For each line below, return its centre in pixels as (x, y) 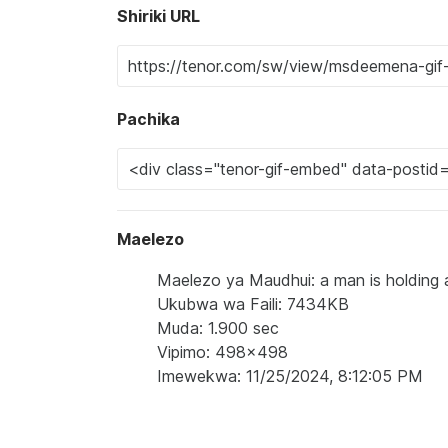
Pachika (148, 119)
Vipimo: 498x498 (222, 352)
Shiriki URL (158, 16)
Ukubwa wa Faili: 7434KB (253, 304)
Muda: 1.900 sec (218, 328)
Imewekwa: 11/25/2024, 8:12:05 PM (290, 376)
